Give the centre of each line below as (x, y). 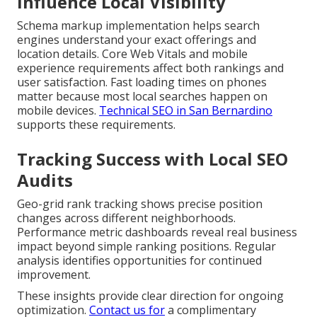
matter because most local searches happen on (142, 97)
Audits (45, 180)
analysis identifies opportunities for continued (139, 261)
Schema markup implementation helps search (138, 26)
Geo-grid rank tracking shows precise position (140, 204)
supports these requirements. (96, 125)
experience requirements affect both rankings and (150, 68)
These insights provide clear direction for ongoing (150, 296)
